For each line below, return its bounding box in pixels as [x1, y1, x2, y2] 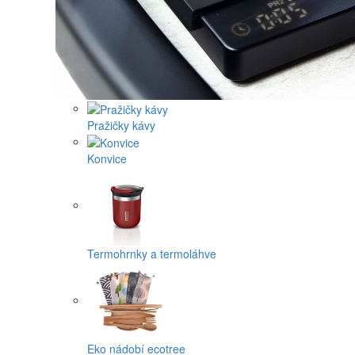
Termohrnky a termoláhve [87, 246, 216, 262]
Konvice [87, 151, 127, 167]
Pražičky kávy [87, 117, 155, 134]
